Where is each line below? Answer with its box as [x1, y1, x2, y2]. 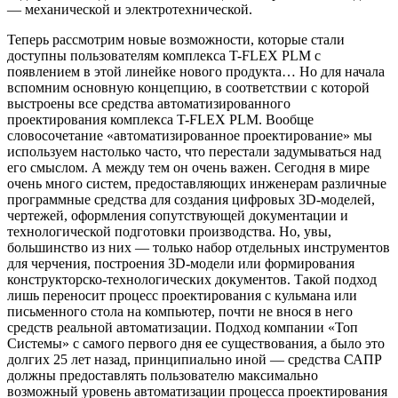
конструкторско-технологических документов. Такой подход [7, 271, 377, 287]
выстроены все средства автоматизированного [7, 95, 291, 111]
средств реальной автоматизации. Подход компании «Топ [7, 319, 358, 335]
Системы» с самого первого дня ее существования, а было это [7, 335, 385, 351]
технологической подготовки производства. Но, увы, [7, 223, 331, 239]
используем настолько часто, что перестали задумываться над [7, 143, 381, 159]
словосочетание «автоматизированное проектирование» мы [7, 127, 372, 143]
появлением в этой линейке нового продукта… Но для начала [7, 63, 385, 79]
